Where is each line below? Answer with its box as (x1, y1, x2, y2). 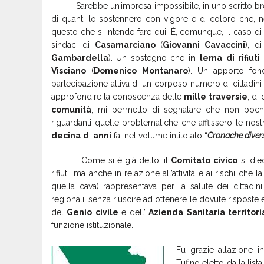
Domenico (94, 65, 137, 75)
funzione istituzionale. (51, 220, 133, 230)
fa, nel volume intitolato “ (111, 130, 207, 140)
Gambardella (51, 52, 108, 62)
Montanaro (142, 65, 189, 75)
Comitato (171, 155, 211, 165)
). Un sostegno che (108, 52, 189, 62)
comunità (51, 104, 91, 114)
